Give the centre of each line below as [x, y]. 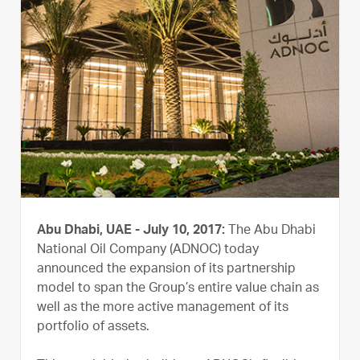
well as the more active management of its [163, 308]
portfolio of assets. [95, 327]
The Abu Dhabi [270, 231]
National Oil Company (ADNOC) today [148, 250]
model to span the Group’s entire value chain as [178, 289]
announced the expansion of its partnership [166, 270]
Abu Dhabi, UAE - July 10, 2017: [131, 231]
